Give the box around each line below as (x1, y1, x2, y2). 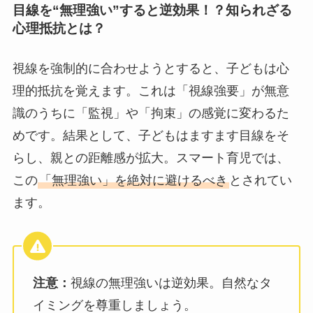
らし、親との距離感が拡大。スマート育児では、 (12, 151, 289, 166)
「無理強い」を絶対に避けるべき (38, 173, 228, 188)
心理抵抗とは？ (12, 21, 105, 36)
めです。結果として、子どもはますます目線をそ (12, 129, 289, 143)
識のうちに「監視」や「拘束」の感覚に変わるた (12, 106, 289, 121)
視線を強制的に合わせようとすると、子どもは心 (12, 61, 289, 76)
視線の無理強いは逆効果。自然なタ (70, 276, 272, 291)
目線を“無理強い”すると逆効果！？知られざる (12, 3, 292, 18)
